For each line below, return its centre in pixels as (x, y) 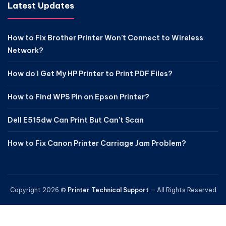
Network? (25, 50)
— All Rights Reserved (182, 190)
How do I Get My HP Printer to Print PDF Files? (90, 74)
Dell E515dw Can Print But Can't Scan (76, 120)
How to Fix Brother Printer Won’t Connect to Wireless (105, 38)
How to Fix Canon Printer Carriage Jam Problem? (97, 143)
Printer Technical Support (108, 190)
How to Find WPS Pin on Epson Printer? (78, 97)
